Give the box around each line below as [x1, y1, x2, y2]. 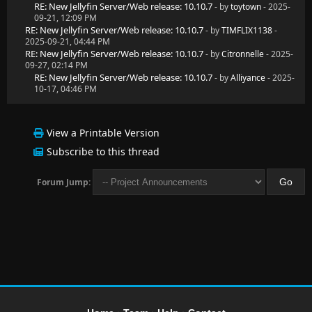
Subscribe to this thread [47, 145, 159, 158]
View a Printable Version [47, 126, 159, 139]
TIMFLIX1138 [221, 24, 272, 36]
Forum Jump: [37, 176, 91, 188]
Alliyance [231, 72, 265, 84]
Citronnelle [221, 48, 264, 60]
